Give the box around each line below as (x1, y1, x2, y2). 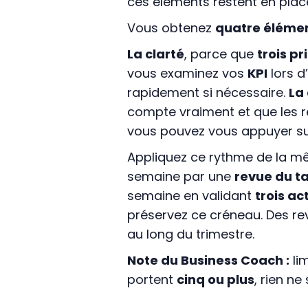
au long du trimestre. (126, 225, 254, 243)
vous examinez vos (126, 65, 247, 82)
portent (126, 271, 177, 289)
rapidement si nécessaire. (126, 84, 289, 102)
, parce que (184, 45, 257, 63)
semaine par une (126, 168, 234, 186)
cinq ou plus (176, 271, 254, 289)
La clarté (126, 45, 184, 63)
